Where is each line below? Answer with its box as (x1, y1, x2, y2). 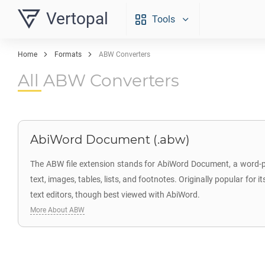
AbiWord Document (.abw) (30, 132, 190, 147)
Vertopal (46, 9, 108, 28)
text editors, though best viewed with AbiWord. (30, 190, 200, 199)
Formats (54, 50, 82, 59)
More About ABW (30, 206, 85, 214)
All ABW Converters (18, 70, 179, 91)
